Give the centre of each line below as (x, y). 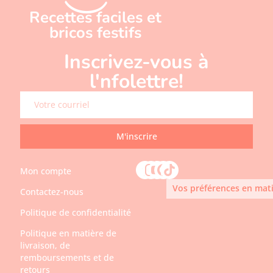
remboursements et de (67, 258)
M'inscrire (136, 136)
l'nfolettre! (136, 82)
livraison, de (45, 246)
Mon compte (46, 171)
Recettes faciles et (96, 18)
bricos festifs (96, 33)
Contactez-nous (52, 192)
